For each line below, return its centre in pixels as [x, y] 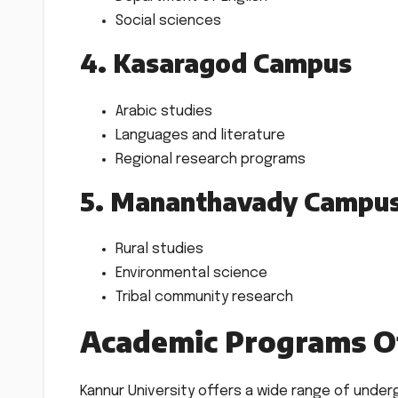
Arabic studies [164, 111]
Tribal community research [204, 298]
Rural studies [159, 250]
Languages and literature [200, 135]
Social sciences [168, 21]
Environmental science [191, 274]
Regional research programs [211, 159]
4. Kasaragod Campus [216, 63]
